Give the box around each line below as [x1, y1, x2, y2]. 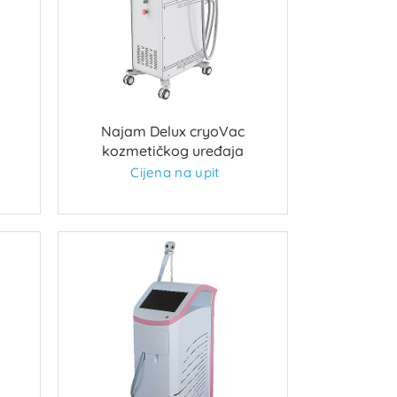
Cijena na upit [130, 164, 220, 182]
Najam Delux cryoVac [100, 122, 245, 141]
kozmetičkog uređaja [101, 142, 244, 160]
